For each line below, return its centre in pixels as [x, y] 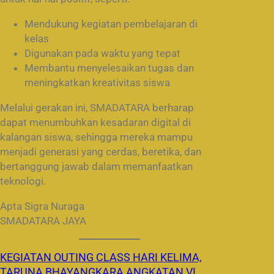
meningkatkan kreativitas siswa [97, 82]
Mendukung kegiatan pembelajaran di [111, 24]
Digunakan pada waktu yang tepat [102, 53]
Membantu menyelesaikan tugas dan [109, 68]
